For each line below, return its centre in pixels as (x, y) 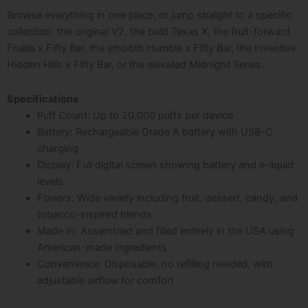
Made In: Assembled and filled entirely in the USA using (165, 231)
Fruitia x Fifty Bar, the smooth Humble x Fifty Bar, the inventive (152, 48)
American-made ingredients (102, 247)
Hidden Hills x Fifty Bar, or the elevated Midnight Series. (135, 65)
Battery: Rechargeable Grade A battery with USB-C (155, 132)
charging (57, 148)
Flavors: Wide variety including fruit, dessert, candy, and (167, 198)
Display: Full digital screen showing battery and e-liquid (165, 165)
